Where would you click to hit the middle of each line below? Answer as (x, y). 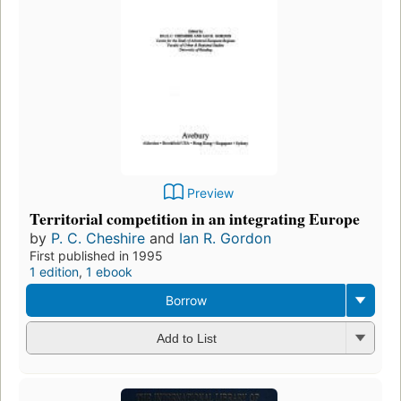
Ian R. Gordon (225, 238)
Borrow (186, 300)
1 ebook (109, 271)
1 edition (54, 271)
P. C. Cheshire (98, 238)
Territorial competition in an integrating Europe (195, 218)
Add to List (186, 339)
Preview (210, 192)
